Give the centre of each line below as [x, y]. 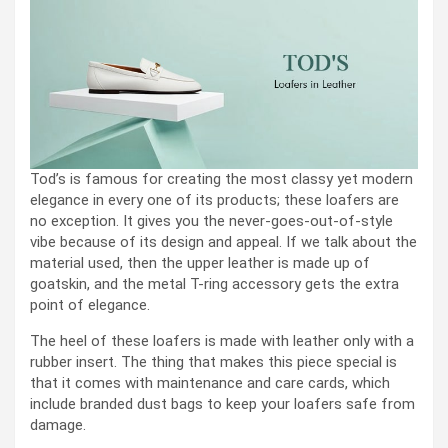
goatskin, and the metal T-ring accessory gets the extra [214, 284]
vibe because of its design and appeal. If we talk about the [223, 242]
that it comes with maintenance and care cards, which [210, 383]
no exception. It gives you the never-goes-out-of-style [211, 221]
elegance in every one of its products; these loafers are [214, 200]
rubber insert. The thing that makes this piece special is [213, 362]
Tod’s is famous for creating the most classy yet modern [221, 179]
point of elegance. [90, 305]
